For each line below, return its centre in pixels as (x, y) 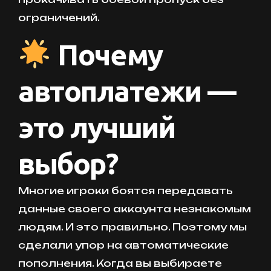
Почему (107, 55)
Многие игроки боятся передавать (126, 191)
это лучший (97, 127)
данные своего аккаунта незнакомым (135, 209)
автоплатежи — (127, 91)
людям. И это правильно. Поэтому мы (132, 227)
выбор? (68, 164)
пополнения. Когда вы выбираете (120, 263)
